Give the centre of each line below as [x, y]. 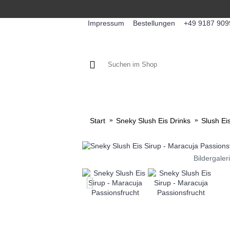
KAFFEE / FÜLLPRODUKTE [161, 100]
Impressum [106, 23]
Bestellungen [154, 23]
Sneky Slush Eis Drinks [153, 121]
